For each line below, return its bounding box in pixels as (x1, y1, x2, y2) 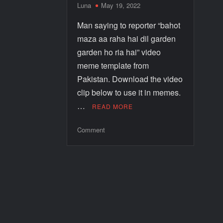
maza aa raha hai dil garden (77, 32, 176, 44)
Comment (77, 124, 106, 134)
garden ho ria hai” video (77, 46, 161, 58)
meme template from (77, 59, 149, 71)
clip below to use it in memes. (77, 86, 181, 98)
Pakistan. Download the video (77, 73, 183, 85)
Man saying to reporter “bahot (77, 19, 181, 31)
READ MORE (92, 102, 133, 111)
